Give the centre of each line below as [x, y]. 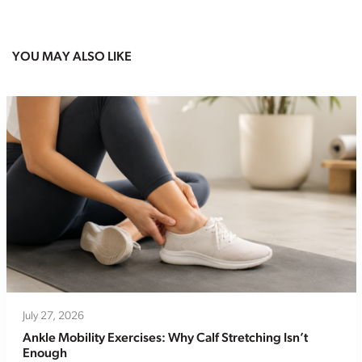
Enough [44, 354]
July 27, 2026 [53, 316]
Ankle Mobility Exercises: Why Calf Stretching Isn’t [165, 338]
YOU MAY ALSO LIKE [72, 57]
